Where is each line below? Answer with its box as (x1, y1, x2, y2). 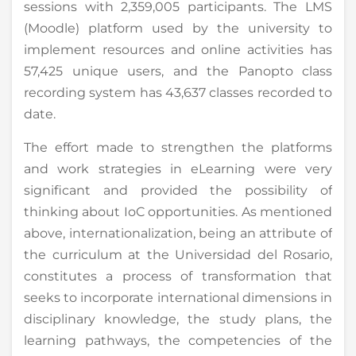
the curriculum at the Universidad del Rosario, (24, 246, 332, 262)
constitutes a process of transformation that (24, 268, 332, 284)
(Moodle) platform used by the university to (24, 20, 332, 36)
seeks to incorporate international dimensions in (24, 289, 332, 305)
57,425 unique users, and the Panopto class (24, 63, 332, 79)
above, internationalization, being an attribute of (24, 225, 332, 241)
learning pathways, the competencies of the (24, 332, 332, 348)
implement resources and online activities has (24, 41, 332, 57)
